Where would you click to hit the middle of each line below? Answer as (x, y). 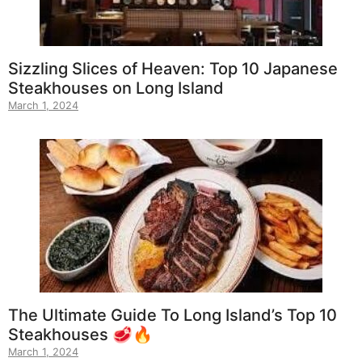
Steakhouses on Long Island (116, 88)
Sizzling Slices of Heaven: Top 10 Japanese (173, 69)
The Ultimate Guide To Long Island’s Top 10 (173, 316)
